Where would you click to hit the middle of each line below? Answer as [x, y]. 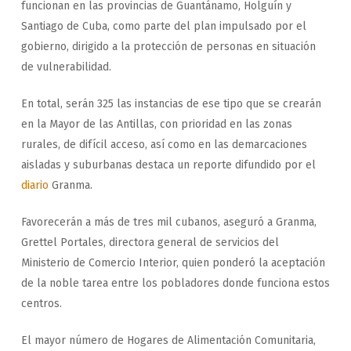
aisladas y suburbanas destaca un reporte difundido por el [168, 165]
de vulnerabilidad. [66, 67]
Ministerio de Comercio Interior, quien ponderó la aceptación [173, 262]
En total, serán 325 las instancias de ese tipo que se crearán [171, 103]
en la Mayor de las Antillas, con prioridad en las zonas [156, 124]
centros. [41, 303]
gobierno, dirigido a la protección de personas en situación [168, 46]
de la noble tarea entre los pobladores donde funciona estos [175, 283]
